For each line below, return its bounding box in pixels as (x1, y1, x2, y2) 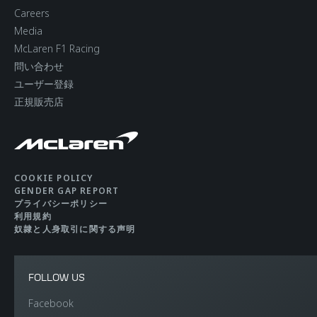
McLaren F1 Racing (14, 41, 100, 55)
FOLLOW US (28, 270, 85, 284)
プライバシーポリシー (14, 197, 108, 209)
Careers (14, 6, 50, 20)
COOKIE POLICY (14, 171, 93, 184)
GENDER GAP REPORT (14, 184, 120, 197)
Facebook (28, 296, 74, 310)
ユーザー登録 (14, 76, 74, 91)
